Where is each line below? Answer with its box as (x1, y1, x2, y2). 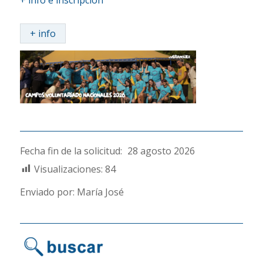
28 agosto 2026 (127, 144, 195, 157)
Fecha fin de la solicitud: (19, 144, 122, 157)
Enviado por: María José (19, 186, 124, 199)
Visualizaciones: (33, 162, 103, 176)
